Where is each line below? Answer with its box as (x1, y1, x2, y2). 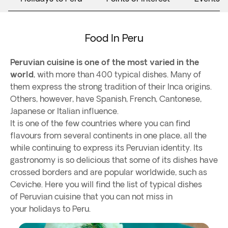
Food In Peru (84, 32, 144, 44)
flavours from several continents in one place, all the (10, 131, 207, 140)
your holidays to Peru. (10, 204, 91, 213)
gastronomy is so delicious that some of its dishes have (10, 155, 218, 164)
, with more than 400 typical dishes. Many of (34, 70, 201, 79)
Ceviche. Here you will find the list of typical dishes (10, 180, 202, 189)
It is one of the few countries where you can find (10, 119, 190, 128)
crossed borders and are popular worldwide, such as (10, 167, 207, 177)
